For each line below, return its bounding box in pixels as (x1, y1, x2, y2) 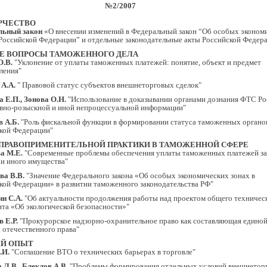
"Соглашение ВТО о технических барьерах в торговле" (10, 247, 195, 256)
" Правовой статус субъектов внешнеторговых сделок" (15, 80, 201, 89)
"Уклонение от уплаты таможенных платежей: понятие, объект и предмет (13, 58, 261, 67)
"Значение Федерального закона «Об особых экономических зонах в (24, 171, 255, 180)
